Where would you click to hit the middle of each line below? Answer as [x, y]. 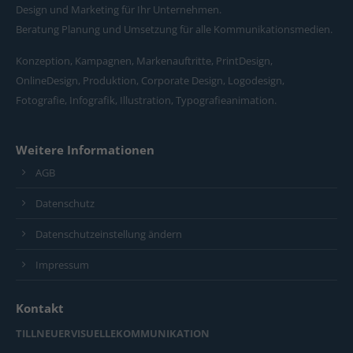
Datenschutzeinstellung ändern [109, 234]
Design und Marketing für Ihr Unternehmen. [119, 9]
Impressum [62, 265]
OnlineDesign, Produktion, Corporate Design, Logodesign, [150, 80]
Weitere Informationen [85, 150]
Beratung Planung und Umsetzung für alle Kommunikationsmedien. [174, 29]
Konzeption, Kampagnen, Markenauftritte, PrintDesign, [144, 61]
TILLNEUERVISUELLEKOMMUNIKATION [113, 333]
